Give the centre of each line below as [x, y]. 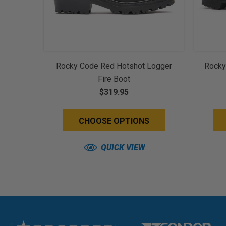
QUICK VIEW [123, 148]
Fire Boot [114, 79]
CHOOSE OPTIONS [114, 121]
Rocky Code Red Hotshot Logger [114, 66]
